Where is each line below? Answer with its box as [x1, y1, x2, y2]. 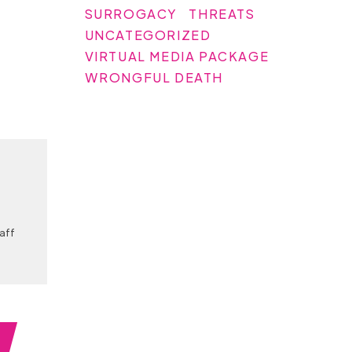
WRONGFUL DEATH [84, 68, 224, 86]
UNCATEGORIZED [84, 26, 211, 43]
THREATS [189, 5, 255, 22]
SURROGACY [84, 5, 178, 22]
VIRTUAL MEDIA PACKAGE [84, 47, 269, 64]
